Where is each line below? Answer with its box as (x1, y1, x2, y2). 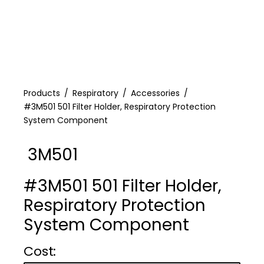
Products (24, 87, 60, 99)
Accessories (131, 87, 180, 99)
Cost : (24, 242, 56, 260)
